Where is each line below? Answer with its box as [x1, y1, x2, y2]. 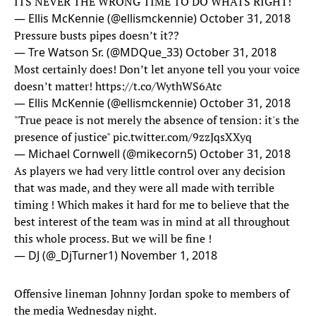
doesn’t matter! [14, 78, 95, 95]
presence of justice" [14, 129, 113, 145]
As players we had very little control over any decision [14, 163, 286, 179]
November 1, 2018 [121, 248, 217, 264]
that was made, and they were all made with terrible [14, 180, 274, 196]
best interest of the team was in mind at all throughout [14, 214, 290, 230]
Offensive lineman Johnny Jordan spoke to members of [14, 286, 289, 302]
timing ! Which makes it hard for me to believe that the [14, 197, 289, 213]
